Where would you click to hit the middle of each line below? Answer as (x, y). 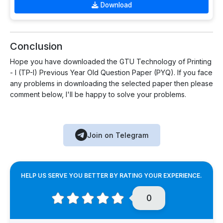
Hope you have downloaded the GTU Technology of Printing (111, 61)
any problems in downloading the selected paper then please (111, 83)
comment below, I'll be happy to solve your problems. (98, 94)
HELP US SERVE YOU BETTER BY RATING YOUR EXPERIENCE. (111, 175)
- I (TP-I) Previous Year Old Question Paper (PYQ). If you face (111, 72)
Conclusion (36, 46)
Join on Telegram (117, 135)
